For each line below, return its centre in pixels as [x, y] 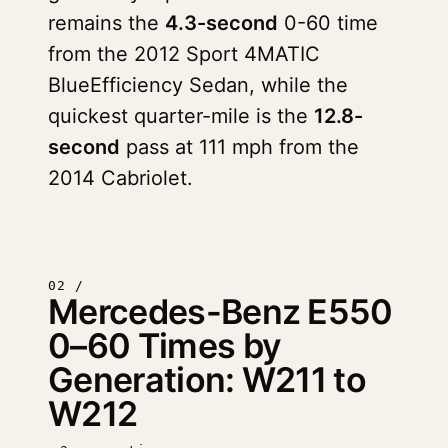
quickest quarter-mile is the [181, 116]
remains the [106, 23]
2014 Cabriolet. [120, 178]
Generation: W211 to [207, 379]
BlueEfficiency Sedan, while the [198, 85]
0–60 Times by [165, 345]
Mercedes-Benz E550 [220, 311]
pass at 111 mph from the [239, 147]
